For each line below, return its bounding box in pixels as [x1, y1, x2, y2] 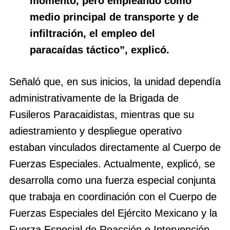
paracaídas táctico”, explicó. [30, 44, 169, 56]
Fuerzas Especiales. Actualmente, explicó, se [9, 158, 215, 170]
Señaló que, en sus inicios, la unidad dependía [9, 76, 221, 88]
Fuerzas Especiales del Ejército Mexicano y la [9, 207, 217, 219]
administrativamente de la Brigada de [9, 92, 179, 104]
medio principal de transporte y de [30, 11, 199, 23]
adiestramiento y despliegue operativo [9, 125, 182, 137]
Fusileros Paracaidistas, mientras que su [9, 109, 194, 121]
